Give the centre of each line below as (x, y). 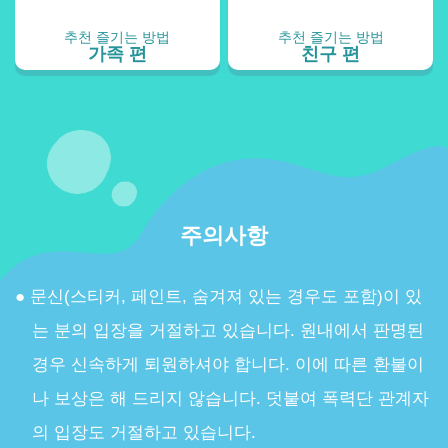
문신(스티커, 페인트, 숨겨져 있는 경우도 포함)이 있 (226, 296)
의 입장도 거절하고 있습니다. (144, 432)
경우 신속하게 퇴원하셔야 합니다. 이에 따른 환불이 (228, 364)
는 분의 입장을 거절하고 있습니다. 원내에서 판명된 (228, 330)
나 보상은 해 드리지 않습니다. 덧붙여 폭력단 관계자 (230, 398)
